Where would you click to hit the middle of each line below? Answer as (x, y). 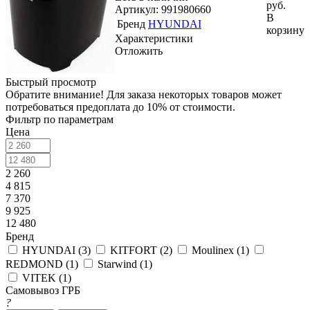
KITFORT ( (137, 250)
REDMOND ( (37, 264)
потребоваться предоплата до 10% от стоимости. (120, 107)
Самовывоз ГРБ (43, 290)
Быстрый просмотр (51, 82)
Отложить (139, 51)
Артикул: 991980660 (163, 9)
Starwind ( (120, 264)
